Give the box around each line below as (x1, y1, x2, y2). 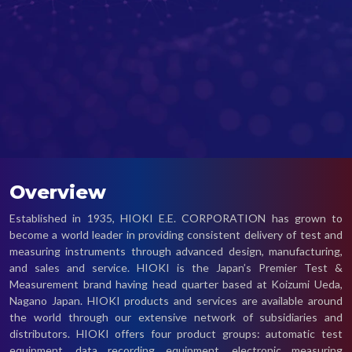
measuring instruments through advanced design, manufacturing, (9, 244, 343, 258)
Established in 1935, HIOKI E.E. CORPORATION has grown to (9, 211, 343, 225)
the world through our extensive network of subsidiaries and (9, 310, 343, 324)
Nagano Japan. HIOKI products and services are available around (9, 293, 343, 307)
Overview (9, 180, 106, 203)
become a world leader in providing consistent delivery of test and (9, 227, 343, 241)
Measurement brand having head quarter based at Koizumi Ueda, (9, 277, 343, 291)
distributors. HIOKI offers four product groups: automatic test (9, 326, 343, 340)
